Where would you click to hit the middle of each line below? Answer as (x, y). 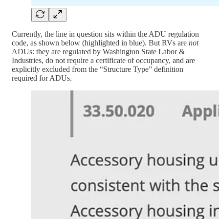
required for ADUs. (42, 78)
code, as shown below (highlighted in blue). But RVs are (100, 43)
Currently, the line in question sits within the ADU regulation (105, 34)
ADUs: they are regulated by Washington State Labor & (98, 52)
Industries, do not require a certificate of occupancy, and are (103, 61)
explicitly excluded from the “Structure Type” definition (98, 69)
